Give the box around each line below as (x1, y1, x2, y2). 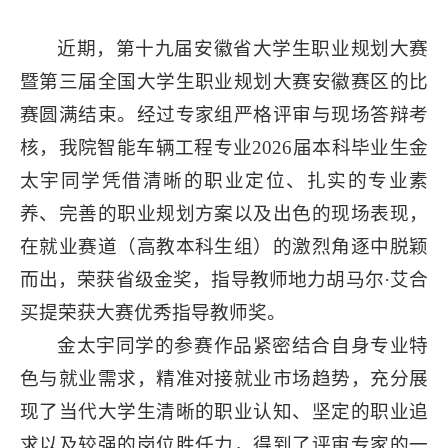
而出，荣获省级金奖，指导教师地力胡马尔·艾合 (19, 269, 429, 291)
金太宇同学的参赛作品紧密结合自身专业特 (57, 335, 429, 357)
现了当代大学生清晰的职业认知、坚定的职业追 (19, 401, 429, 423)
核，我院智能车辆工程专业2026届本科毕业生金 (19, 137, 429, 159)
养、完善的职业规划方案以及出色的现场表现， (19, 203, 429, 225)
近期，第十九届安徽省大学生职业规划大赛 (57, 38, 429, 60)
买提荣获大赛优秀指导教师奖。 (19, 302, 286, 324)
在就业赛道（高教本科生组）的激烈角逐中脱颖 (19, 236, 429, 258)
